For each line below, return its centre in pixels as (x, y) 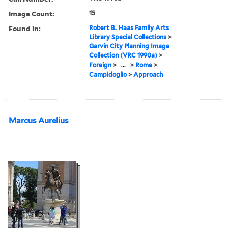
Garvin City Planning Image (130, 46)
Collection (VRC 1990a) (123, 55)
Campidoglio (108, 74)
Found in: (25, 28)
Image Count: (32, 13)
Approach (148, 74)
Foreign (101, 65)
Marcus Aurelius (39, 120)
